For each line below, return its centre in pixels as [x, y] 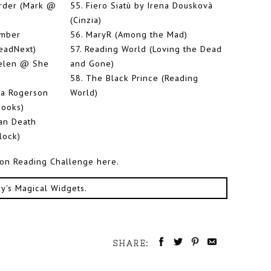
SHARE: [132, 244]
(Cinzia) [86, 20]
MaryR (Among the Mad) [137, 34]
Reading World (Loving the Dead [153, 49]
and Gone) [92, 64]
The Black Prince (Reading [142, 78]
